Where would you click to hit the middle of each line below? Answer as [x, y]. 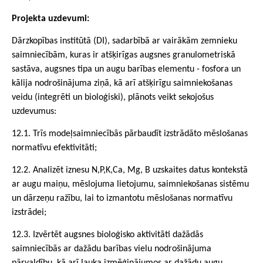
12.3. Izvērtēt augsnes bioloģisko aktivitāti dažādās [107, 235]
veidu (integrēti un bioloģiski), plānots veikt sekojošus [113, 98]
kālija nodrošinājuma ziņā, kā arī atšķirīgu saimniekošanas [122, 84]
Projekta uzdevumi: [50, 19]
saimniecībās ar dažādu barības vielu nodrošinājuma [112, 249]
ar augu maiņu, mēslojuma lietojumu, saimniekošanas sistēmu [130, 185]
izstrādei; [29, 213]
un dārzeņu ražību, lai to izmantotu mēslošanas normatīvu [122, 199]
